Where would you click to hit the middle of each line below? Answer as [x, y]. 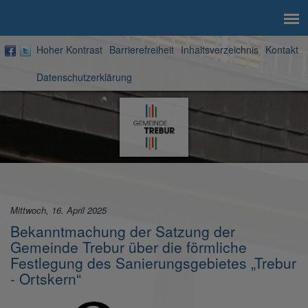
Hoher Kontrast [69, 49]
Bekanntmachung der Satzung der [123, 231]
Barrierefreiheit [142, 49]
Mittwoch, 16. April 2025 [58, 210]
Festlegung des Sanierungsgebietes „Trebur [153, 263]
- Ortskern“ [46, 279]
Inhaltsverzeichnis [220, 49]
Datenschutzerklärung [84, 77]
